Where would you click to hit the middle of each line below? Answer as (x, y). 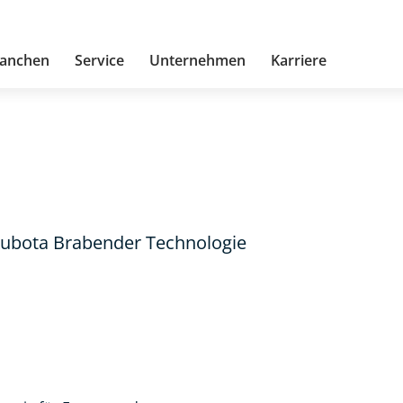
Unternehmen (197, 60)
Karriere (298, 60)
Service (99, 60)
